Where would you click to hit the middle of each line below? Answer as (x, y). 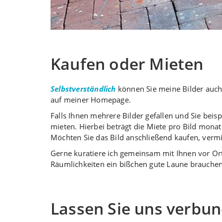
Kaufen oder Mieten (127, 63)
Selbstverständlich (83, 88)
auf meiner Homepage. (91, 99)
